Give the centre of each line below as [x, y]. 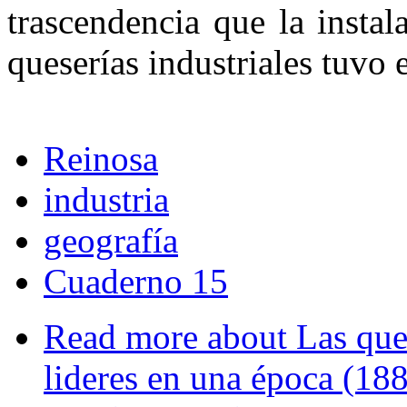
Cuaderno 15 [136, 281]
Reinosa [101, 158]
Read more [121, 336]
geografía [111, 240]
